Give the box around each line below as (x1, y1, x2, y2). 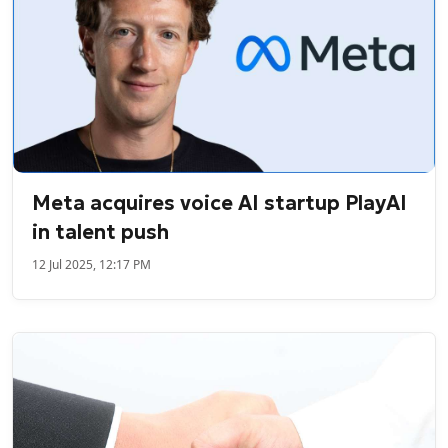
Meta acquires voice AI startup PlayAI (32, 189, 408, 216)
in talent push (32, 218, 170, 245)
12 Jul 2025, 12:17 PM (32, 255, 152, 273)
